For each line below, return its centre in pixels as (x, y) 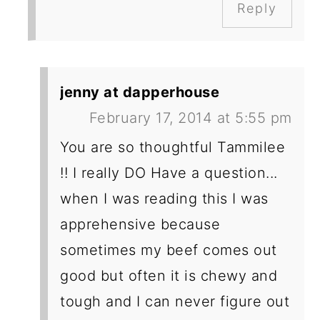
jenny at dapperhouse (140, 92)
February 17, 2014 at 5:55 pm (190, 118)
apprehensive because (140, 225)
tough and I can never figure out (175, 302)
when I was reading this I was (164, 199)
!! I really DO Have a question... (169, 173)
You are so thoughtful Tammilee (173, 147)
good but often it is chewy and (169, 276)
